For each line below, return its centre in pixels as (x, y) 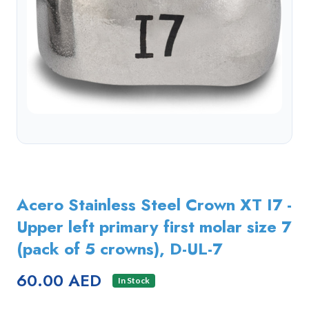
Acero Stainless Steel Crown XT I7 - (154, 205)
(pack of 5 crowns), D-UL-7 (119, 249)
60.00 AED (59, 281)
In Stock (133, 280)
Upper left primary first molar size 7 (154, 227)
